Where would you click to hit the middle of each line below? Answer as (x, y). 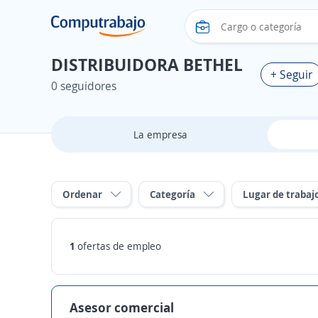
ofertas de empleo (119, 246)
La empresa (160, 135)
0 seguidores (84, 86)
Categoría (172, 194)
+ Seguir (291, 74)
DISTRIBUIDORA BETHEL (147, 64)
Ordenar (82, 194)
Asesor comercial (122, 307)
